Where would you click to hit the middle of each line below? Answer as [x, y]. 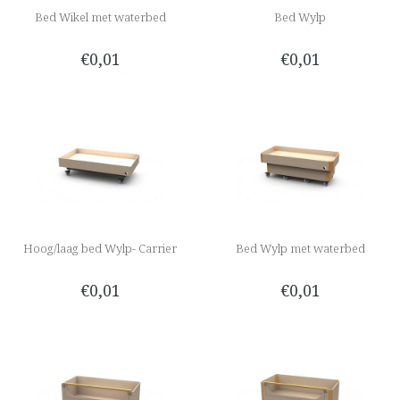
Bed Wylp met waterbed [300, 248]
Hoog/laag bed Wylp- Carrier [100, 248]
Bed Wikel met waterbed [100, 17]
